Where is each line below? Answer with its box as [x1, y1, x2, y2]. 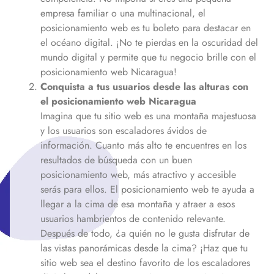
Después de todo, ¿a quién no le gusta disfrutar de [40, 226, 250, 240]
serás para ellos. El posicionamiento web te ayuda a [40, 182, 254, 196]
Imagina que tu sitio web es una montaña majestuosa [40, 108, 256, 123]
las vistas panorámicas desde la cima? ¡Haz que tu [40, 240, 248, 255]
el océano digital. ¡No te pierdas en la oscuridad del [40, 35, 258, 50]
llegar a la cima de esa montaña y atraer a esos [40, 196, 235, 211]
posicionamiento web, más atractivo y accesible [40, 167, 236, 182]
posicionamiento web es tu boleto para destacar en [40, 20, 251, 35]
